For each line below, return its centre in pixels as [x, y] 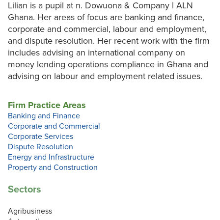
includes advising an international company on [96, 53]
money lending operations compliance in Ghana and [108, 65]
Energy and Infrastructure [51, 157]
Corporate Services [41, 137]
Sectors [25, 190]
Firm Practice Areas [47, 105]
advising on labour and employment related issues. [105, 76]
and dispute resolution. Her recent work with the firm [109, 41]
